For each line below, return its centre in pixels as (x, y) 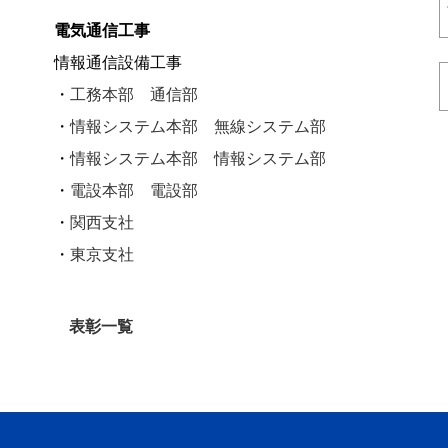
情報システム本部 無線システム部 (198, 125)
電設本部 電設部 (134, 189)
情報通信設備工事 (118, 61)
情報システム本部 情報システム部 (198, 157)
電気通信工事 (102, 29)
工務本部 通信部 (134, 93)
